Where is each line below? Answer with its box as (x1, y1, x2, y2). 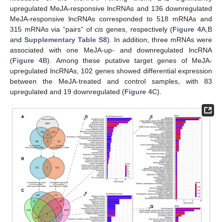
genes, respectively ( (103, 25, 173, 33)
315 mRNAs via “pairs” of (10, 25, 95, 33)
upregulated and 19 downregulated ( (10, 87, 124, 96)
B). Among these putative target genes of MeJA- (43, 56, 212, 64)
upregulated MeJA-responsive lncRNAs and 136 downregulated (10, 4, 212, 12)
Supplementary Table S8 (24, 35, 107, 44)
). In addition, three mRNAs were (107, 35, 212, 44)
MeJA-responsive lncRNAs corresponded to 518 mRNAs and (10, 14, 212, 23)
